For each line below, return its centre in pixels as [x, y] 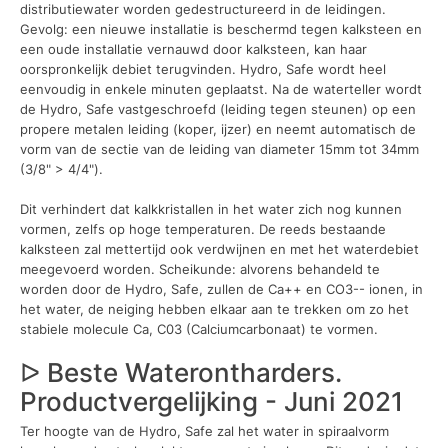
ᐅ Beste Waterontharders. [181, 373]
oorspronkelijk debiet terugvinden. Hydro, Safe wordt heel [203, 69]
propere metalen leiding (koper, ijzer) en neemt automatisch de [218, 129]
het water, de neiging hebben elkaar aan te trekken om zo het [214, 308]
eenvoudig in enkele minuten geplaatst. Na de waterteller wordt [221, 89]
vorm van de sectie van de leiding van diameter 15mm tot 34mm [219, 149]
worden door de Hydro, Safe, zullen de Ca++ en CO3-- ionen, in [221, 288]
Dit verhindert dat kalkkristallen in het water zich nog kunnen [211, 208]
